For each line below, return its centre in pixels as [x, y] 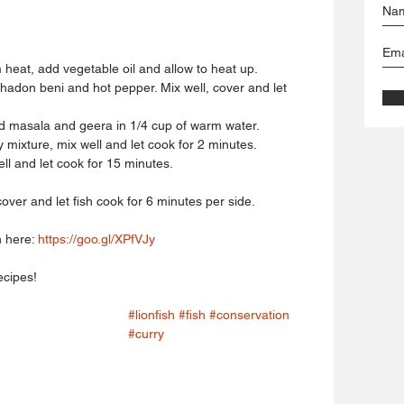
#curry [146, 333]
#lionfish [151, 314]
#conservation [249, 314]
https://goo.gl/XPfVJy [96, 239]
